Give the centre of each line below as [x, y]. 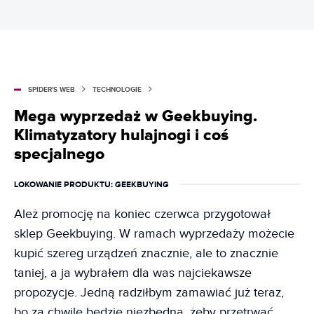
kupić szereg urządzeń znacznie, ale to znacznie [146, 254]
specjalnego [59, 155]
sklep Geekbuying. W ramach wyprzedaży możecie [154, 234]
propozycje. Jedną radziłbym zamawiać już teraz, [149, 293]
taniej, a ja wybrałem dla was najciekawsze [133, 273]
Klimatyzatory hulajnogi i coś [121, 136]
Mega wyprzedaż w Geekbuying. [136, 117]
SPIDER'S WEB [52, 90]
